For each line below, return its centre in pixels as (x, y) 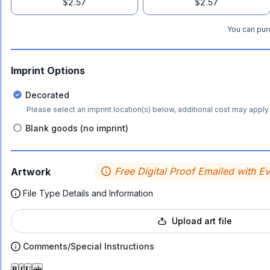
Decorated (47, 95)
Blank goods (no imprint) (77, 128)
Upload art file (202, 221)
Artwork (31, 172)
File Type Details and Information (88, 193)
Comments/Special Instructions (89, 246)
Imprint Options (48, 71)
